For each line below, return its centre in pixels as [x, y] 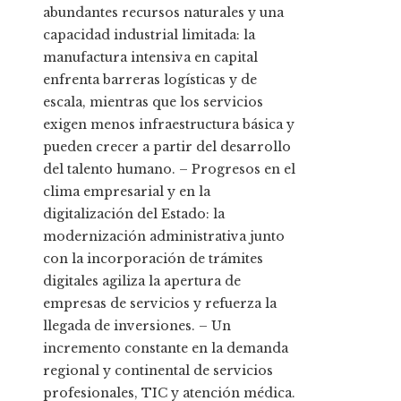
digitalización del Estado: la [134, 214]
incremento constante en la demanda [166, 349]
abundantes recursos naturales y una [163, 13]
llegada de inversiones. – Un [137, 326]
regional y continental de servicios [158, 371]
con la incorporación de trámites [153, 259]
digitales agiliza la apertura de [142, 282]
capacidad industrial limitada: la [149, 35]
